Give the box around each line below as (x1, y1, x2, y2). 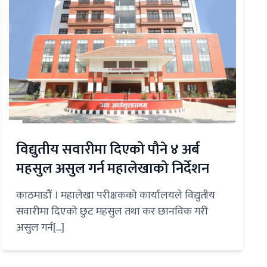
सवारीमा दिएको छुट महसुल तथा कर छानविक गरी (15, 202, 208, 221)
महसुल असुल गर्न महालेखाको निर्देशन (15, 156, 209, 181)
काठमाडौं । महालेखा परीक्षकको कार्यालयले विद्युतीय (15, 186, 215, 204)
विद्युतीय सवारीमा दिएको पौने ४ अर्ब (15, 137, 200, 162)
